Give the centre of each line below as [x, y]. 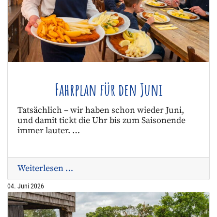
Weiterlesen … [45, 169]
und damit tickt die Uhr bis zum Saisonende [101, 121]
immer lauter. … [49, 131]
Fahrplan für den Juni [108, 90]
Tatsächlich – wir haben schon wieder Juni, [101, 111]
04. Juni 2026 [26, 186]
